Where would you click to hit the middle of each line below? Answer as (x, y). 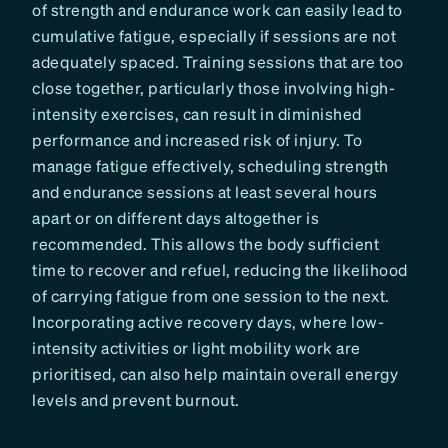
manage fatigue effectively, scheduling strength (210, 166)
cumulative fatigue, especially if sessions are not (214, 36)
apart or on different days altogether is (175, 218)
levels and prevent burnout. (136, 400)
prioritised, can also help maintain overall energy (215, 374)
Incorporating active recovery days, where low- (208, 322)
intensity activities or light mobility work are (196, 348)
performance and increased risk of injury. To (197, 140)
